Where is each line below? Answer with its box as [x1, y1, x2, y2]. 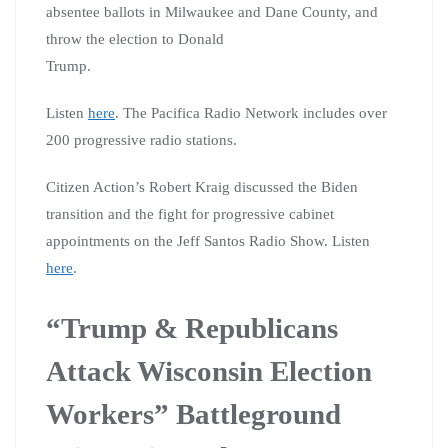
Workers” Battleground [46, 397, 341, 430]
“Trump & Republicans [46, 311, 338, 344]
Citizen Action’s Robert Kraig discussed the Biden [46, 178, 358, 195]
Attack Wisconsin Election [46, 354, 372, 387]
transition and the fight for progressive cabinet [46, 205, 334, 222]
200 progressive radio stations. [46, 131, 237, 148]
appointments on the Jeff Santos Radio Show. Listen [46, 232, 370, 249]
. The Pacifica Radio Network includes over [115, 104, 387, 121]
